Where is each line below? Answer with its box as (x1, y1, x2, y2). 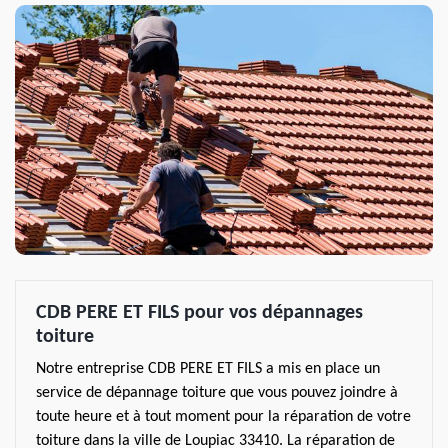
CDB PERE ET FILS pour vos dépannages (36, 303, 363, 323)
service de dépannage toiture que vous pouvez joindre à (36, 385, 398, 401)
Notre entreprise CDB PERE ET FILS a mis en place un (36, 361, 380, 377)
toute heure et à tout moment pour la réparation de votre (36, 409, 411, 425)
